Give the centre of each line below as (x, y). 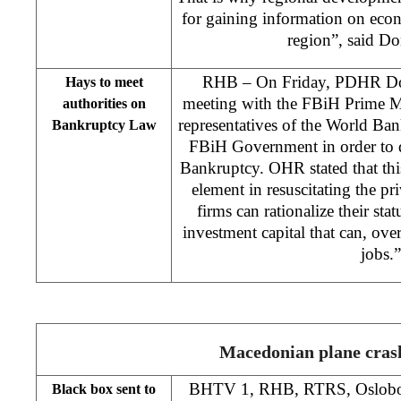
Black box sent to (104, 388)
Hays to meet (104, 81)
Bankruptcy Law (104, 124)
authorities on (104, 103)
